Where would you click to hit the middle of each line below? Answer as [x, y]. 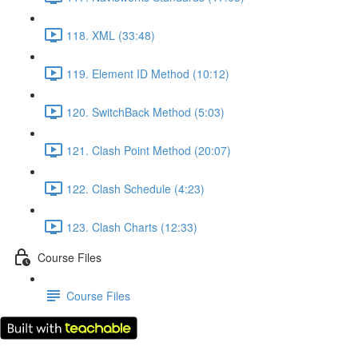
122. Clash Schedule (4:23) [135, 188]
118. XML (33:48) [111, 35]
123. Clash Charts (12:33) [132, 227]
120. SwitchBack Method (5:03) [145, 111]
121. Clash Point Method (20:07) [149, 150]
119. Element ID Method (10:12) [148, 73]
